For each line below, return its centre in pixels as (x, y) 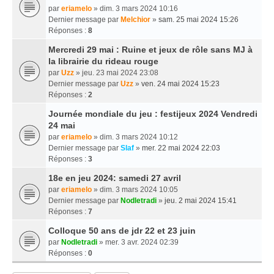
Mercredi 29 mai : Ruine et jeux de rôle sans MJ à (150, 50)
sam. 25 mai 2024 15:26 (198, 20)
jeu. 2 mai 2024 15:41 (201, 201)
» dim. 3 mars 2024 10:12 (135, 137)
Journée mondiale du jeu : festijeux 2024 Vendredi (153, 114)
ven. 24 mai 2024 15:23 (180, 84)
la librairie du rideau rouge (103, 61)
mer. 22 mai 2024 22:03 (181, 148)
